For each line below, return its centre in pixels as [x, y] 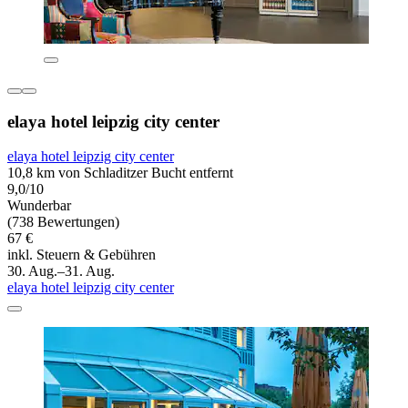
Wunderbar [39, 206]
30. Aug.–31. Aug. [61, 271]
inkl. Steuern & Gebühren [82, 255]
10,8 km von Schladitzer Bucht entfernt [120, 173]
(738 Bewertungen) [63, 222]
